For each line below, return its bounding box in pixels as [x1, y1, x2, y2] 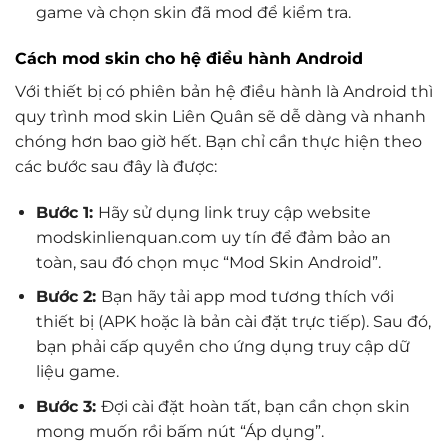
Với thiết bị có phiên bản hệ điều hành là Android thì [15, 82, 433, 102]
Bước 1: [35, 202, 98, 222]
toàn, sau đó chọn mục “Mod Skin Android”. [35, 252, 381, 272]
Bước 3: [35, 397, 101, 417]
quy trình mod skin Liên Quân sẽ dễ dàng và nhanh [15, 107, 426, 127]
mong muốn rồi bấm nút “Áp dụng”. [35, 422, 324, 442]
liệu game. [35, 362, 119, 382]
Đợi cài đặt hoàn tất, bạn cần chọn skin [100, 397, 410, 417]
